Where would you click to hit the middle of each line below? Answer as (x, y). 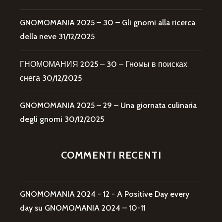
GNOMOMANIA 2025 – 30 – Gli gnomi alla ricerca (108, 23)
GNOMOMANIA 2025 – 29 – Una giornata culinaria (108, 105)
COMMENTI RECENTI (111, 155)
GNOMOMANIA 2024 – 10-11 (95, 208)
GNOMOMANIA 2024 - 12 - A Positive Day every (105, 194)
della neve (38, 37)
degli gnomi (41, 119)
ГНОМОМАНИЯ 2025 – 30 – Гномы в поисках (104, 64)
